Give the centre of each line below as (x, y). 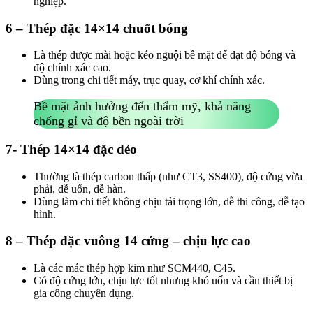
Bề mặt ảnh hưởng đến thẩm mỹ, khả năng (142, 107)
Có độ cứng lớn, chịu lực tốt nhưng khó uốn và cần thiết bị (163, 280)
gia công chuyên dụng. (84, 293)
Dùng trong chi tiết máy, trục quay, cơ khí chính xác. (149, 80)
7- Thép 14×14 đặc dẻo (71, 149)
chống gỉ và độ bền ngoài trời (109, 121)
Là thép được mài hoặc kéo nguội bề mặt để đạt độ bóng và (165, 55)
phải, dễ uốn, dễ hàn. (80, 189)
